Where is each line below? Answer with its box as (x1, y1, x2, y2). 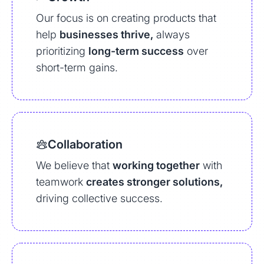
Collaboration (48, 137, 123, 151)
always (153, 28, 190, 41)
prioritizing (36, 45, 88, 57)
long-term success (88, 45, 184, 57)
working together (113, 159, 200, 171)
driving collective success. (36, 192, 163, 204)
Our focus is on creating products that (36, 12, 216, 24)
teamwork (36, 176, 86, 188)
